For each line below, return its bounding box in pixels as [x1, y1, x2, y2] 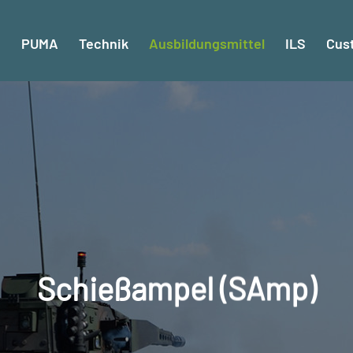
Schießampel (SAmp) [37, 269, 316, 307]
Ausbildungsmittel [149, 34, 265, 52]
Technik [79, 34, 128, 52]
